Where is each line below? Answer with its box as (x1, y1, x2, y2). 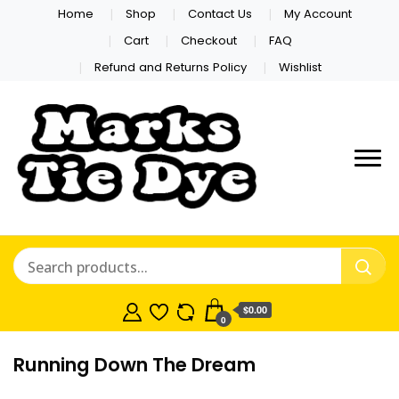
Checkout (181, 31, 237, 49)
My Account (284, 4, 353, 22)
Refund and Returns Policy (94, 59, 247, 77)
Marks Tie (270, 163, 377, 196)
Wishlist (279, 59, 322, 77)
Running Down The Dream (13, 352, 256, 379)
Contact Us (188, 4, 253, 22)
